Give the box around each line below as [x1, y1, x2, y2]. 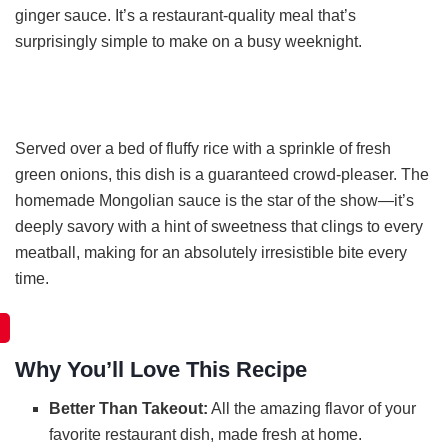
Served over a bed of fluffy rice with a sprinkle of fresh [15, 139, 391, 157]
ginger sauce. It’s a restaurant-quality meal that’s [15, 6, 356, 24]
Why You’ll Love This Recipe [15, 357, 307, 383]
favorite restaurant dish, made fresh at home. [49, 426, 363, 444]
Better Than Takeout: [49, 400, 209, 418]
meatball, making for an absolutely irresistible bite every [15, 243, 407, 261]
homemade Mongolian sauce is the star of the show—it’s [15, 191, 414, 209]
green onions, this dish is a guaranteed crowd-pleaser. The [15, 165, 429, 183]
